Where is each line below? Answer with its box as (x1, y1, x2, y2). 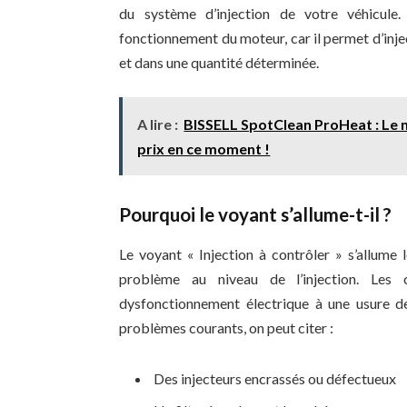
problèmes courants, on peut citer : (119, 319, 334, 337)
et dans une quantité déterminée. (119, 54, 320, 72)
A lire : (137, 115, 179, 134)
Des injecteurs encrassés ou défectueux (154, 369, 397, 387)
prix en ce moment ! (137, 140, 271, 158)
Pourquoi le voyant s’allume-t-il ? (119, 203, 392, 225)
